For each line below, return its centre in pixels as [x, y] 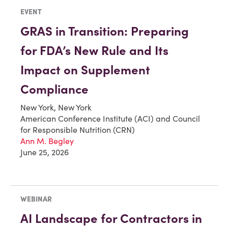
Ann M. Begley [47, 141]
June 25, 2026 [45, 152]
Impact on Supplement [85, 70]
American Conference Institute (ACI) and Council [110, 118]
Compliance [54, 89]
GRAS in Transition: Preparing [105, 31]
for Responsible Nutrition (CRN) [78, 130]
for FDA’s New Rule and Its [94, 50]
